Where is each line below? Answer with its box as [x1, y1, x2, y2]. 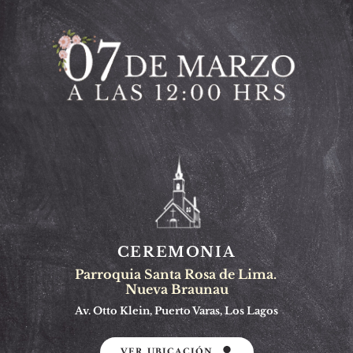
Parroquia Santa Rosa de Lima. [74, 266, 280, 282]
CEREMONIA [117, 243, 236, 261]
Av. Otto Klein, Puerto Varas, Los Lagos [75, 303, 278, 318]
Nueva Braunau [125, 281, 229, 297]
